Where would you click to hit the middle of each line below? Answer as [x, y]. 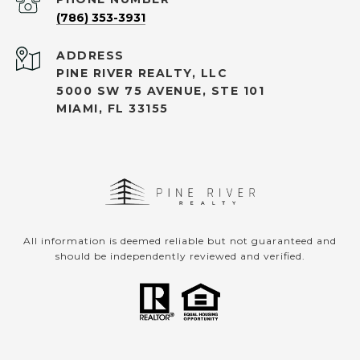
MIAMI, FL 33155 [112, 109]
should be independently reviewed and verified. [180, 256]
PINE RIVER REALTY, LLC [144, 74]
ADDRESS [90, 56]
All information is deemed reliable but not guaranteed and [180, 241]
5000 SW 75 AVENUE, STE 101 [160, 91]
